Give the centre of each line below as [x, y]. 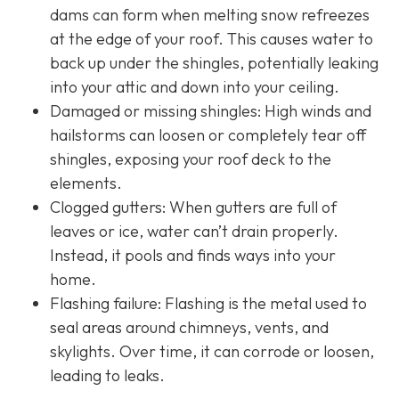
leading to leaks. [107, 376]
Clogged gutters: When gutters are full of [193, 208]
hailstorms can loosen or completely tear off [208, 135]
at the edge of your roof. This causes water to [212, 39]
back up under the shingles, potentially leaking [214, 63]
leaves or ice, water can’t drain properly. [194, 232]
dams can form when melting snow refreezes [210, 15]
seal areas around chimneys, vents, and [189, 328]
